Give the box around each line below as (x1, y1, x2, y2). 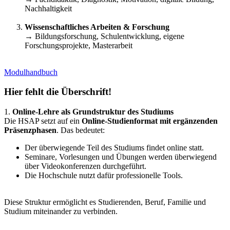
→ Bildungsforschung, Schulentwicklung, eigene (25, 31, 184, 41)
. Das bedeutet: (56, 126, 105, 135)
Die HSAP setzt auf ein (4, 117, 82, 125)
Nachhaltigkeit (25, 4, 72, 13)
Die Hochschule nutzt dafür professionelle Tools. (25, 171, 183, 180)
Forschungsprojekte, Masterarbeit (25, 41, 135, 50)
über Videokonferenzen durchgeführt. (25, 162, 146, 170)
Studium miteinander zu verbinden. (4, 207, 120, 216)
